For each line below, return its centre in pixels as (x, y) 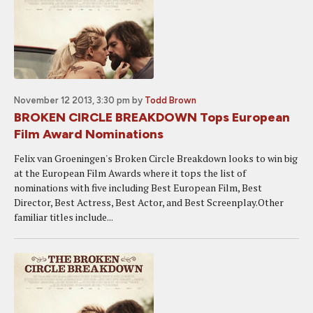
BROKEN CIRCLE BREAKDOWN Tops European (152, 117)
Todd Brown (170, 100)
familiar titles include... (64, 217)
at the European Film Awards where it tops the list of (130, 173)
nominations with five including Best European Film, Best (138, 188)
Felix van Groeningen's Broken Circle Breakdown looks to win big (156, 158)
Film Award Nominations (89, 134)
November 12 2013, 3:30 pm (72, 100)
